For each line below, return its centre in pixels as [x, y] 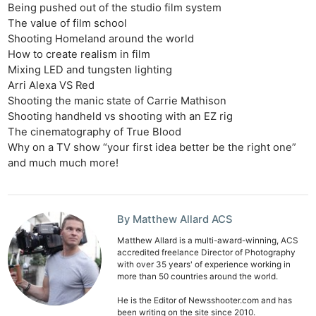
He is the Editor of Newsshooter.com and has [205, 300]
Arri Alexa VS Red [51, 86]
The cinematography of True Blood [95, 132]
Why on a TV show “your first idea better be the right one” [152, 148]
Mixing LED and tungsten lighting [90, 70]
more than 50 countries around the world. [198, 276]
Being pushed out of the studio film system [115, 8]
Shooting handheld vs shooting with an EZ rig [121, 117]
